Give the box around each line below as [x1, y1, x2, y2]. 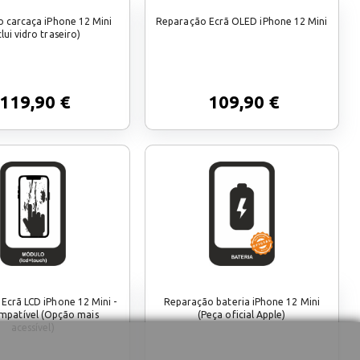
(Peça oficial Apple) [198, 309, 286, 320]
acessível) [10, 321, 55, 333]
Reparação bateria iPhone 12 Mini [163, 296, 320, 307]
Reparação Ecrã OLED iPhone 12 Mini [156, 15, 328, 27]
